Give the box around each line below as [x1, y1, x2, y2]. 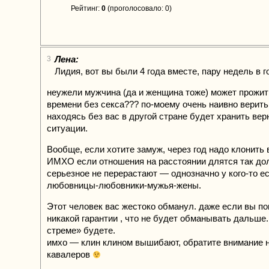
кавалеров [47, 249, 92, 259]
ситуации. [47, 123, 88, 133]
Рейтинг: [71, 4, 101, 13]
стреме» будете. [47, 225, 115, 235]
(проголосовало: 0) [106, 4, 172, 13]
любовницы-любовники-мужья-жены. [47, 180, 201, 190]
